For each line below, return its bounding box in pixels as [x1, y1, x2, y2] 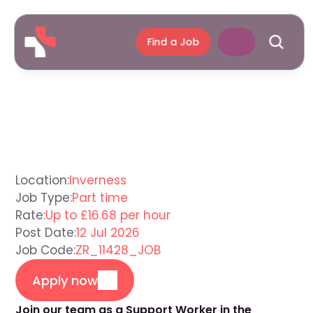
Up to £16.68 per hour [45, 207, 170, 224]
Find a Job [147, 35, 199, 49]
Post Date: [15, 224, 76, 241]
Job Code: [15, 242, 75, 259]
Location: [15, 172, 69, 189]
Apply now [32, 271, 98, 289]
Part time [72, 189, 128, 206]
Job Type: [15, 189, 72, 206]
